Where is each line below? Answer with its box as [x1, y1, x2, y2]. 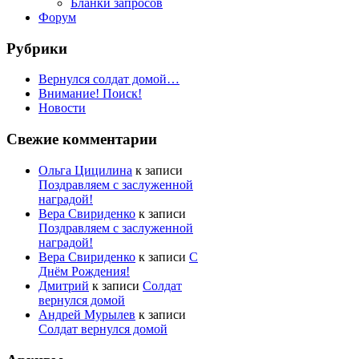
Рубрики [6, 39, 67, 57]
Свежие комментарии [6, 131, 157, 148]
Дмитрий [38, 278, 89, 292]
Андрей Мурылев [38, 307, 135, 321]
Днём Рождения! [38, 264, 130, 278]
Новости [38, 101, 86, 115]
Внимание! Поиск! [38, 87, 142, 101]
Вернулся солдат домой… [38, 72, 179, 87]
